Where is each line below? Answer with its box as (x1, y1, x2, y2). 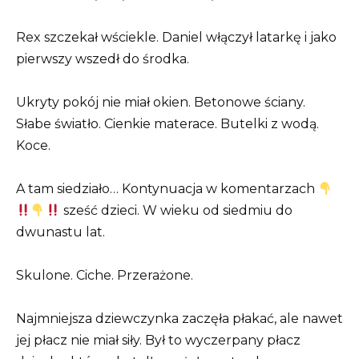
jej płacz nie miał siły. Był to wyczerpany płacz (16, 333, 301, 349)
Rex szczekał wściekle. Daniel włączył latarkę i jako (16, 29, 337, 45)
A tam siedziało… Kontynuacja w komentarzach (16, 180, 318, 196)
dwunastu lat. (16, 224, 105, 240)
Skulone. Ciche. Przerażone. (16, 268, 193, 284)
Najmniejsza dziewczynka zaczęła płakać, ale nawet (16, 311, 343, 327)
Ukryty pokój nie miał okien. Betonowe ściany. (16, 94, 305, 110)
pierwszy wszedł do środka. (16, 50, 189, 67)
